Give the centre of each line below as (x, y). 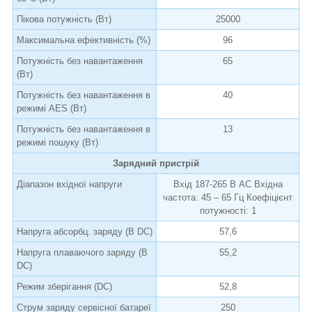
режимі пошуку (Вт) (57, 142)
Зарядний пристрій (156, 163)
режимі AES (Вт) (52, 108)
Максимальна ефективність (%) (84, 40)
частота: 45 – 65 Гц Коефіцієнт (228, 197)
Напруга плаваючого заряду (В (82, 252)
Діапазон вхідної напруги (69, 184)
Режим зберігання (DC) (64, 286)
